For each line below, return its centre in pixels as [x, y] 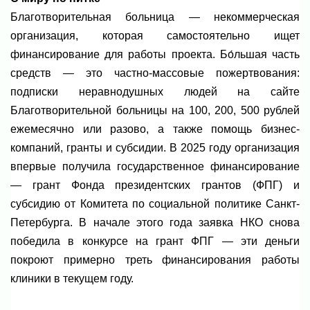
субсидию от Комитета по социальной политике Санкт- [155, 204]
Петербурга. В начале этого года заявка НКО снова [155, 223]
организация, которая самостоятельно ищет [155, 36]
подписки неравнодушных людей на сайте [155, 92]
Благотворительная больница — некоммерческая [155, 17]
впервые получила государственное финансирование [155, 167]
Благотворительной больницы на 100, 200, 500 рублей [155, 111]
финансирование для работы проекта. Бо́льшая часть [155, 55]
